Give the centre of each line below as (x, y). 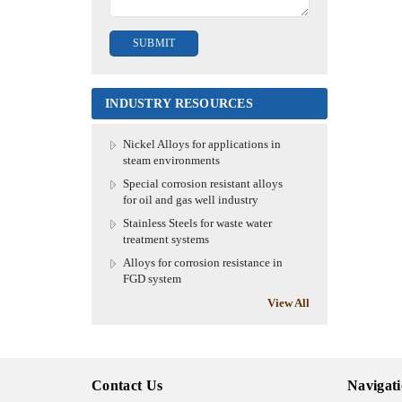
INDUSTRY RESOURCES (179, 104)
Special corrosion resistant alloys (203, 184)
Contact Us (127, 386)
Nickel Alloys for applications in (202, 144)
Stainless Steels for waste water (197, 223)
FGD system (152, 279)
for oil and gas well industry (191, 200)
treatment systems (166, 240)
